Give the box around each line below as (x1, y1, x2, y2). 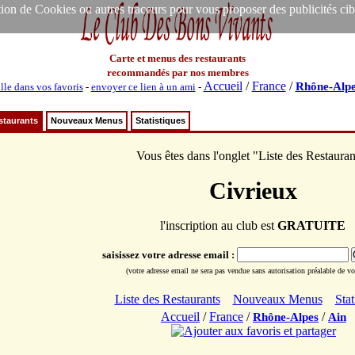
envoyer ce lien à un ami (90, 81, 196, 93)
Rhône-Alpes (253, 311, 319, 323)
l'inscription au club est (160, 219, 277, 232)
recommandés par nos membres (106, 67, 249, 78)
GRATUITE (277, 219, 345, 232)
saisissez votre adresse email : (101, 249, 237, 261)
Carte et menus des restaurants (109, 52, 246, 64)
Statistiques (136, 116, 185, 125)
